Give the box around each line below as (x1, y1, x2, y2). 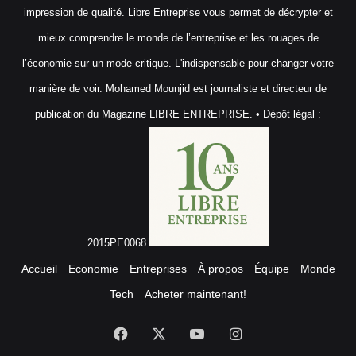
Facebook (127, 325, 190, 342)
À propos (197, 262, 243, 276)
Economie (68, 262, 118, 276)
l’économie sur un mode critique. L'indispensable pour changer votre (22, 57, 334, 70)
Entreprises (129, 262, 187, 276)
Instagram (240, 325, 304, 342)
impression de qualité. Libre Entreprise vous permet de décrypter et (23, 6, 333, 19)
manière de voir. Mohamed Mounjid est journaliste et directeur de (29, 83, 327, 95)
